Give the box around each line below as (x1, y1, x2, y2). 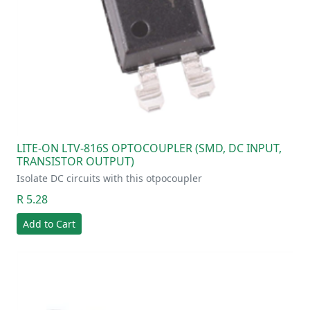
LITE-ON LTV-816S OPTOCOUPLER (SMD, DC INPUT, (17, 140, 282, 156)
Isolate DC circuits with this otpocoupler (17, 172, 202, 185)
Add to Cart (23, 217, 75, 231)
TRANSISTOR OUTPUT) (17, 154, 134, 170)
